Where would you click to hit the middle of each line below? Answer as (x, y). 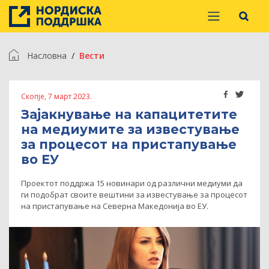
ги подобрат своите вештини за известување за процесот (134, 195)
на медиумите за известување (130, 130)
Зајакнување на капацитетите (129, 115)
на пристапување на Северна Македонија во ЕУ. (115, 206)
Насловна (47, 56)
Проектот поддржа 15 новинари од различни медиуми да (132, 183)
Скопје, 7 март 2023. (56, 97)
